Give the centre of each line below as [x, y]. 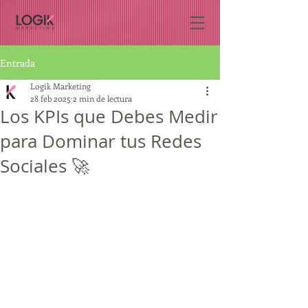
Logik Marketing [60, 86]
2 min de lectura [102, 98]
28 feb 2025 [51, 98]
